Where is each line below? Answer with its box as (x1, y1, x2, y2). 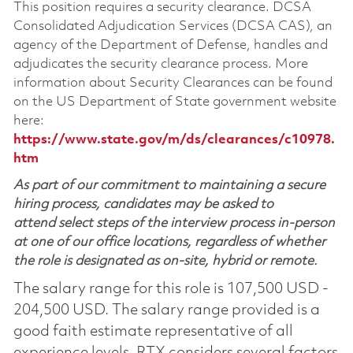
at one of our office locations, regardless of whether (13, 236, 325, 250)
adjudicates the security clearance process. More (13, 58, 308, 72)
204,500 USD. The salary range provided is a (13, 303, 320, 319)
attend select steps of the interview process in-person (13, 217, 335, 231)
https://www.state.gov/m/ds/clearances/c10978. (13, 133, 335, 147)
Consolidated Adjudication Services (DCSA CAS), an (13, 20, 333, 34)
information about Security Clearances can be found (13, 76, 333, 91)
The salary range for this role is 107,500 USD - (13, 281, 329, 298)
